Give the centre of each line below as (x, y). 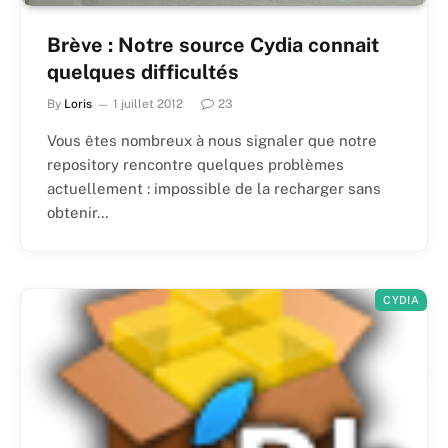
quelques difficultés (143, 71)
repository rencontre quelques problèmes (195, 164)
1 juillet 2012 (148, 103)
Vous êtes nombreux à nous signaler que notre (212, 140)
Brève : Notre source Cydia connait (213, 44)
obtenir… (78, 212)
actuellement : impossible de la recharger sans (214, 188)
